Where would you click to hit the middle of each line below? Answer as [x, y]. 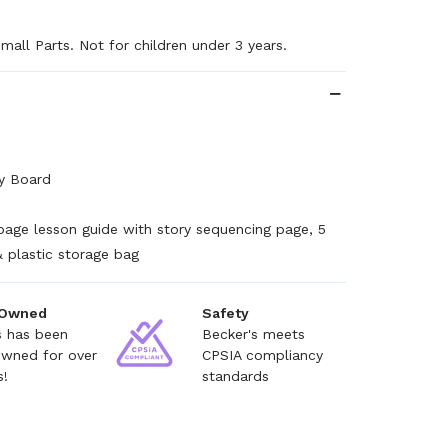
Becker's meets [253, 334]
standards [235, 376]
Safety [225, 313]
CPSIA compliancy [262, 355]
